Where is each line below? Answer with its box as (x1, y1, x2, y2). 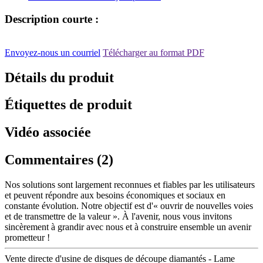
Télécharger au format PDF (103, 47, 204, 58)
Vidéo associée (5, 124, 91, 140)
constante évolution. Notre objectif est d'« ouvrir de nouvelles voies (5, 201, 253, 211)
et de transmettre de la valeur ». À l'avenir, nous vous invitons (5, 211, 232, 222)
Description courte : (5, 12, 99, 25)
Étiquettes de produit (5, 97, 132, 113)
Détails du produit (5, 69, 114, 85)
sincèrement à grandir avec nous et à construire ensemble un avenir (5, 222, 251, 232)
